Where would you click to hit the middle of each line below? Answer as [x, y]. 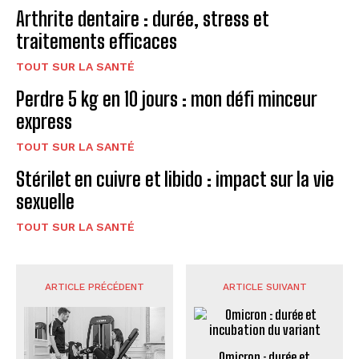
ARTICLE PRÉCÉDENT [94, 287]
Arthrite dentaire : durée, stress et [143, 19]
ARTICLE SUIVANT [264, 287]
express [44, 122]
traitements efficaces [97, 42]
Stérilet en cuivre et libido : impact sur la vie [175, 179]
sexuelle [45, 202]
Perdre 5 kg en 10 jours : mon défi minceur [167, 99]
